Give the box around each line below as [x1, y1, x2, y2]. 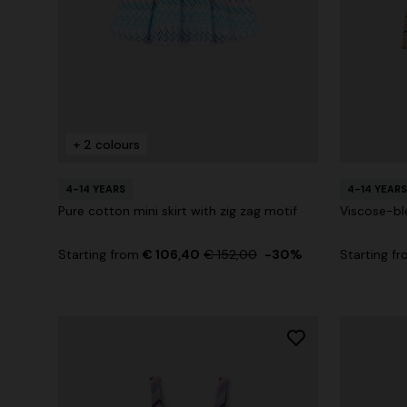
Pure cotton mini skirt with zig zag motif [58, 203, 297, 220]
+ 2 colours [73, 136, 140, 154]
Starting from [58, 246, 143, 263]
